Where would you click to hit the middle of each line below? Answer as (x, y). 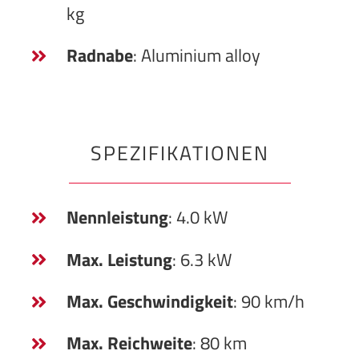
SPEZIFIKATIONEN (179, 153)
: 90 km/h (268, 301)
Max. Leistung (119, 259)
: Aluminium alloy (196, 55)
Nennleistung (117, 218)
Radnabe (99, 55)
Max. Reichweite (129, 343)
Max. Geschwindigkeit (149, 301)
